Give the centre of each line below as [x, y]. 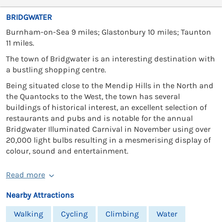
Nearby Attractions [40, 195]
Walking [28, 214]
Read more [26, 174]
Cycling [74, 214]
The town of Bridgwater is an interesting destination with [111, 58]
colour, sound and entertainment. [67, 151]
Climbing [122, 214]
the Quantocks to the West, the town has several [93, 96]
